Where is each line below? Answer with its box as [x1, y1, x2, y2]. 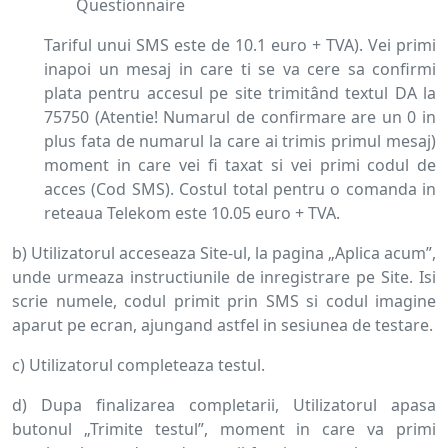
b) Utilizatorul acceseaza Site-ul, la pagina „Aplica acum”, [12, 242, 436, 264]
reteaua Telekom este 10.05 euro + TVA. [44, 202, 340, 224]
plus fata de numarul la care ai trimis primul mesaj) [44, 130, 436, 152]
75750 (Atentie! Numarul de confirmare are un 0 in [44, 106, 436, 128]
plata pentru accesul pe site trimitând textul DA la [44, 82, 436, 104]
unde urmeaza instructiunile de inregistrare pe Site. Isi [12, 266, 436, 288]
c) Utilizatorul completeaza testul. [12, 354, 265, 376]
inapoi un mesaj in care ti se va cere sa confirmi [44, 58, 436, 80]
